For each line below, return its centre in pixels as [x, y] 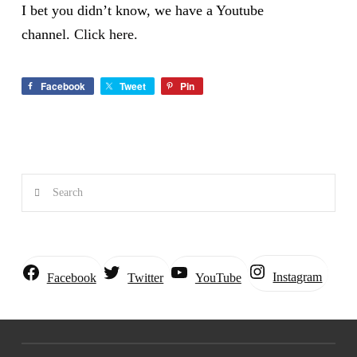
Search [40, 186]
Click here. [106, 35]
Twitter [146, 277]
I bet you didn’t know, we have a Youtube [142, 11]
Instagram [298, 277]
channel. [47, 35]
